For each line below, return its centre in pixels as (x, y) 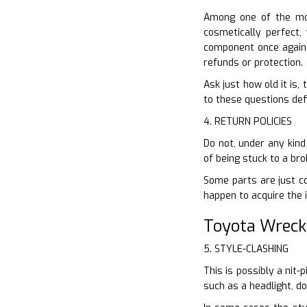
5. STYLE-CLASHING (246, 249)
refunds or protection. (253, 62)
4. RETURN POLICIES (248, 121)
